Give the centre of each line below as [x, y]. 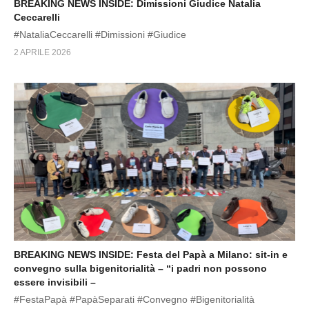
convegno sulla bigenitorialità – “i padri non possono [140, 269]
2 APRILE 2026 [42, 52]
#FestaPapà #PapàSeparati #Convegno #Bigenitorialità [134, 300]
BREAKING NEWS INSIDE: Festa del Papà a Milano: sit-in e [151, 255]
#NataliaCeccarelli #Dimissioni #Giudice [100, 34]
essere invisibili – [55, 282]
